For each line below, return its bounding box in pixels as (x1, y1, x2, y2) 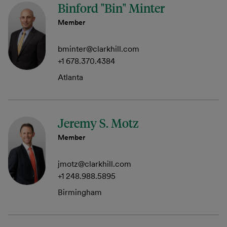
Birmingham (58, 187, 102, 197)
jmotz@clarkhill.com (58, 159, 131, 169)
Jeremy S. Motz (58, 115, 139, 131)
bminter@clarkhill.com (58, 44, 139, 54)
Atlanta (58, 72, 83, 82)
